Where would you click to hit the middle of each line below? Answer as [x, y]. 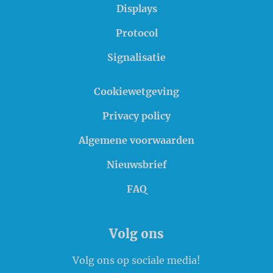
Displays [136, 9]
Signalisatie [136, 58]
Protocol [136, 33]
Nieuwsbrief [136, 165]
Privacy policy [136, 116]
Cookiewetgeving [136, 92]
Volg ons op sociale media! [136, 261]
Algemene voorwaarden [136, 140]
